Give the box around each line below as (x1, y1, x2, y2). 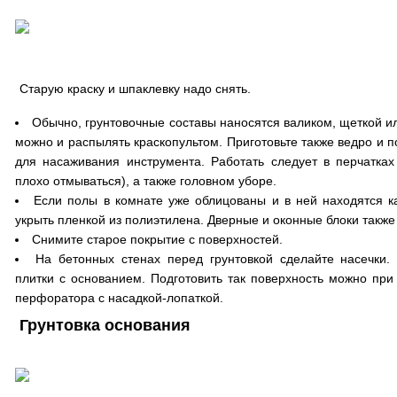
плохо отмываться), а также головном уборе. (15, 174, 276, 188)
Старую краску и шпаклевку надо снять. (19, 82, 251, 96)
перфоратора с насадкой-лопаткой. (15, 291, 223, 305)
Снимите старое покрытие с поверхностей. (32, 232, 283, 246)
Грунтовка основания (19, 316, 191, 334)
